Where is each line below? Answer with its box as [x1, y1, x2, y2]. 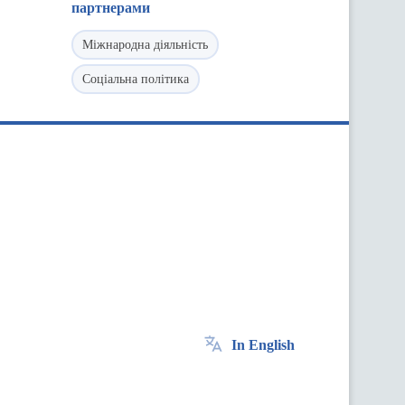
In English [231, 337, 295, 353]
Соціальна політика [82, 72, 189, 86]
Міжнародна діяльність [82, 38, 208, 52]
